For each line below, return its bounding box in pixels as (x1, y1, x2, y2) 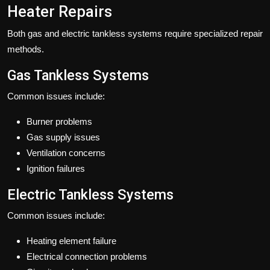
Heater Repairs (7, 2, 112, 20)
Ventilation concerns (27, 147, 105, 158)
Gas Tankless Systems (7, 66, 149, 84)
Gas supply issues (27, 131, 100, 142)
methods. (7, 43, 44, 54)
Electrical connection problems (27, 251, 147, 262)
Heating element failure (27, 235, 116, 246)
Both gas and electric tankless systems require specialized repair (7, 28, 263, 39)
